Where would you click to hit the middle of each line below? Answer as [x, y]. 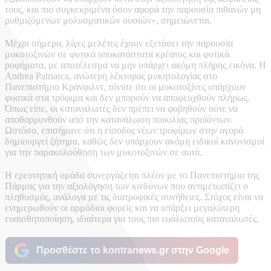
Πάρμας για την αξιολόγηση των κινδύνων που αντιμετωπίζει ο [126, 186]
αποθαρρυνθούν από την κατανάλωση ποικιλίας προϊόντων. [119, 120]
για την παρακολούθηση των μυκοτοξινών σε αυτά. [103, 152]
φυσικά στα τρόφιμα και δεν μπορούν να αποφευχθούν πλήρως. [127, 98]
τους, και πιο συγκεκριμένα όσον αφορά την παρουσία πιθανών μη [133, 10]
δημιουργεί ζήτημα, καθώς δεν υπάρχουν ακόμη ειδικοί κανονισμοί [135, 142]
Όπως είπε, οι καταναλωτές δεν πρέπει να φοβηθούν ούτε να [121, 109]
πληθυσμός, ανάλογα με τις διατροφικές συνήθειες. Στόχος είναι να [134, 197]
